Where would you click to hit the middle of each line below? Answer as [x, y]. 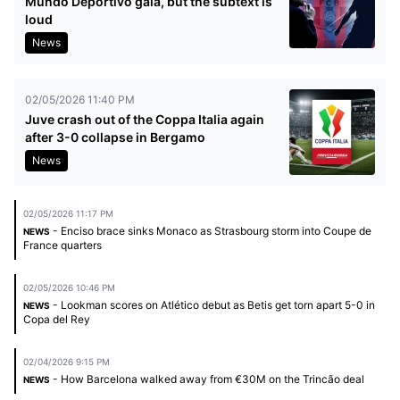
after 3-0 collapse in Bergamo [115, 137]
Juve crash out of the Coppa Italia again [145, 119]
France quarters [62, 245]
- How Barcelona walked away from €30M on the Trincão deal [207, 379]
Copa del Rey [57, 319]
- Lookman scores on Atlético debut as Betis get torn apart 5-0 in [212, 304]
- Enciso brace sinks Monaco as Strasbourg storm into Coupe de [211, 230]
